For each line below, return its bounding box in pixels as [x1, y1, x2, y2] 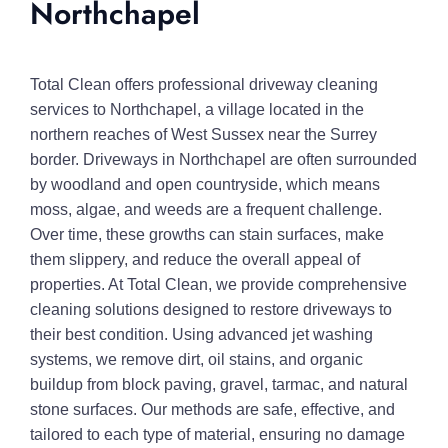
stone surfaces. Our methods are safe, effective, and [30, 401, 395, 418]
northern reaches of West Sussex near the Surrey [30, 126, 377, 143]
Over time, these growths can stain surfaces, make [30, 226, 384, 243]
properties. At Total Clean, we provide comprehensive [30, 276, 407, 293]
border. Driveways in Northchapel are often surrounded [30, 151, 417, 168]
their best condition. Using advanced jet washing [30, 326, 373, 343]
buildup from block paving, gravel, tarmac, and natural [30, 376, 408, 393]
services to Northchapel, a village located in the [30, 101, 364, 118]
